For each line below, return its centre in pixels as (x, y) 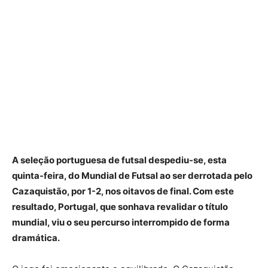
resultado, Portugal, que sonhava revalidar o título (120, 207)
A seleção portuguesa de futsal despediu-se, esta (119, 160)
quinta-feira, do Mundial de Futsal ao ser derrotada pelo (132, 176)
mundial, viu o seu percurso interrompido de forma (121, 223)
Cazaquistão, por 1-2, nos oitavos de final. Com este (123, 191)
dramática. (36, 238)
